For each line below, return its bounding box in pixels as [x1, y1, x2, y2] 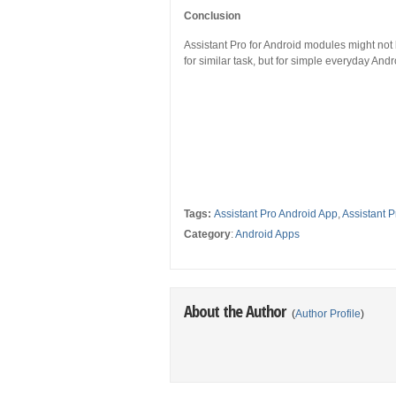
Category [184, 227, 231, 240]
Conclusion [184, 9, 240, 22]
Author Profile [295, 307, 361, 320]
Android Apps [235, 227, 300, 240]
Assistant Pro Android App [214, 207, 338, 220]
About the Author [184, 299, 289, 322]
